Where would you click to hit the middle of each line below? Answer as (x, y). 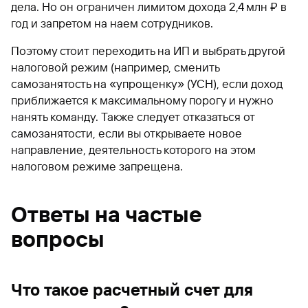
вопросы (58, 239)
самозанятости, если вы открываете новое (126, 133)
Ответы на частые (107, 214)
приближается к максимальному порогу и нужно (142, 100)
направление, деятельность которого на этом (133, 150)
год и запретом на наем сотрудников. (112, 23)
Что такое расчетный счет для (132, 290)
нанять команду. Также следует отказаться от (133, 117)
